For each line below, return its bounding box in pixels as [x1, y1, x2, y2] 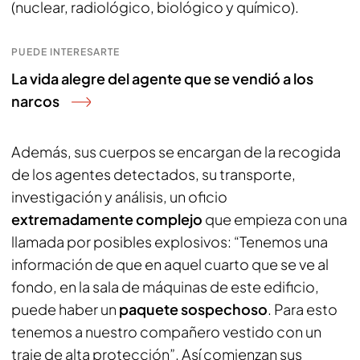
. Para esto [268, 300, 337, 318]
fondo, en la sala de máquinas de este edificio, [11, 277, 319, 296]
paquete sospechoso [119, 300, 268, 318]
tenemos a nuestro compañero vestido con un [11, 322, 321, 341]
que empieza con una [202, 210, 347, 228]
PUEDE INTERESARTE [11, 46, 121, 58]
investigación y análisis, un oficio [11, 187, 227, 206]
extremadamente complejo [11, 210, 202, 228]
